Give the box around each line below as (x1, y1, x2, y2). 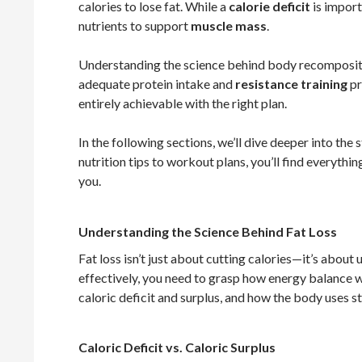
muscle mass (191, 18, 267, 34)
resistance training (235, 76, 347, 92)
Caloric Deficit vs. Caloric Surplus (78, 339, 276, 356)
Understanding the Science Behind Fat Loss (78, 224, 337, 240)
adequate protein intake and (78, 76, 235, 92)
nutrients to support (78, 18, 191, 34)
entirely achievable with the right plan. (78, 95, 287, 112)
